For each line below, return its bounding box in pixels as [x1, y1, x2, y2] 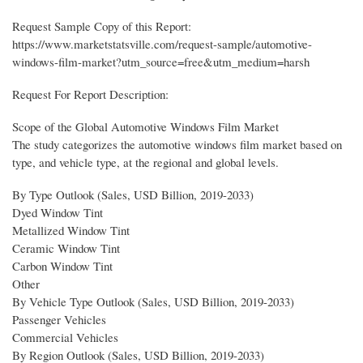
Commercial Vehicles [12, 329, 118, 346]
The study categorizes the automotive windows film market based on [12, 136, 342, 153]
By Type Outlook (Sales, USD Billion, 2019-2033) [12, 186, 254, 203]
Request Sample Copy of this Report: [12, 18, 191, 35]
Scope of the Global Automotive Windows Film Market [12, 118, 279, 135]
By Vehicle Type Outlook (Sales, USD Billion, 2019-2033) [12, 293, 294, 310]
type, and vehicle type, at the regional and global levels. [12, 154, 279, 171]
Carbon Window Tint [12, 258, 113, 275]
